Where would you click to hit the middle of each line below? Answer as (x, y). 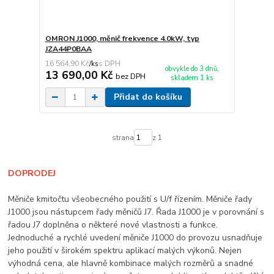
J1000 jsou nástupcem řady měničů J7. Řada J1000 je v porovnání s (136, 212)
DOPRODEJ (32, 174)
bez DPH (130, 76)
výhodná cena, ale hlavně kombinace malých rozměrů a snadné (131, 264)
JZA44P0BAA (68, 49)
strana (123, 137)
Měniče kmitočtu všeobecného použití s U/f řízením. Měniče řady (130, 199)
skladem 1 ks (192, 78)
